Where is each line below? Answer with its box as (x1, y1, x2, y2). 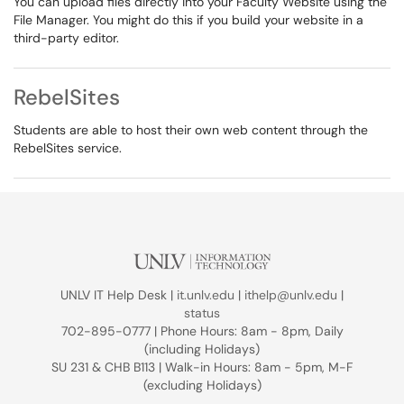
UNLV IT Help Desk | (60, 287, 177, 303)
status (184, 305, 220, 321)
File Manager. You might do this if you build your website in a (14, 12, 363, 28)
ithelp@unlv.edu (244, 287, 337, 303)
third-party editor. (14, 30, 119, 46)
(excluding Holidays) (142, 377, 262, 393)
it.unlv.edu (177, 287, 234, 303)
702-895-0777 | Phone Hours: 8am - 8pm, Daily (60, 323, 344, 339)
